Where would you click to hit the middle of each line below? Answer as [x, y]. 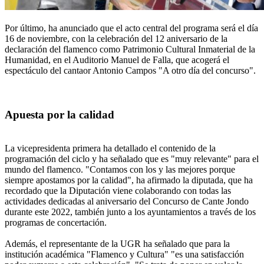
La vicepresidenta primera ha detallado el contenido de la [110, 148]
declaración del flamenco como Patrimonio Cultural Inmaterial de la [130, 49]
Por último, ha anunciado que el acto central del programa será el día [131, 28]
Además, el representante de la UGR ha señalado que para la [117, 243]
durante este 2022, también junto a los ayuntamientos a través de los [130, 212]
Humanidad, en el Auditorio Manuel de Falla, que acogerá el [117, 60]
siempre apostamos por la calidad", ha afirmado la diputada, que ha [129, 180]
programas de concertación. [56, 222]
